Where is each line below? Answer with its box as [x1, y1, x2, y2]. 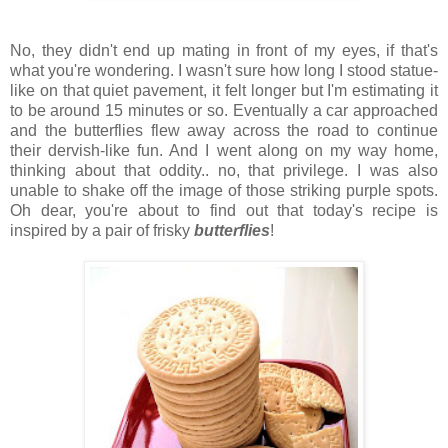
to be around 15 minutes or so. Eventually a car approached [10, 101, 438, 119]
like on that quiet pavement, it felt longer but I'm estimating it [10, 81, 438, 99]
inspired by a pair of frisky [10, 221, 194, 239]
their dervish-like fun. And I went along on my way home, [10, 141, 438, 159]
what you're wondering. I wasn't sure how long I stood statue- [10, 61, 438, 79]
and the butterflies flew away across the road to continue [10, 121, 438, 139]
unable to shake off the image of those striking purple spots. [10, 181, 438, 199]
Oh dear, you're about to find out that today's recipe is [10, 201, 438, 219]
